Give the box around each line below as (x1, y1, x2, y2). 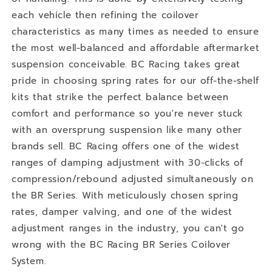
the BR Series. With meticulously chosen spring (12, 188, 239, 202)
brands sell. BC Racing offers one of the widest (12, 139, 240, 153)
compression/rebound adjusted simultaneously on (12, 172, 254, 186)
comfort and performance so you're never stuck (12, 106, 244, 120)
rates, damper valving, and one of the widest (12, 205, 233, 219)
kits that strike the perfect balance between (12, 90, 229, 104)
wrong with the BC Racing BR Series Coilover (12, 237, 231, 251)
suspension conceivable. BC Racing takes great (12, 57, 241, 71)
